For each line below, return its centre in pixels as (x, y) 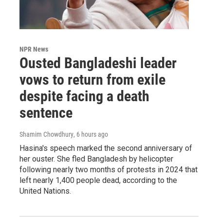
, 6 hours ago (91, 135)
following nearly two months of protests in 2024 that (109, 170)
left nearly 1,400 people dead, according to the (98, 181)
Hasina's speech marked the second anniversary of (106, 148)
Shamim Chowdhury (46, 135)
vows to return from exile (92, 80)
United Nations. (45, 191)
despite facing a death (84, 96)
